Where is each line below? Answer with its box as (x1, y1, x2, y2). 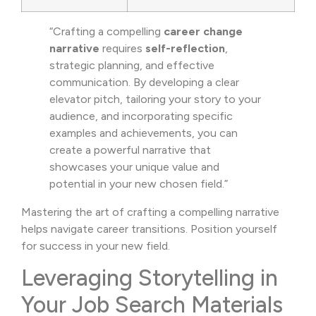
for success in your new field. (21, 238, 170, 253)
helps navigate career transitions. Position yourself (21, 221, 277, 236)
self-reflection (145, 41, 225, 55)
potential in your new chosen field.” (49, 176, 228, 190)
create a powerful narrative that (49, 142, 211, 157)
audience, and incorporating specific (49, 109, 233, 123)
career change (164, 24, 243, 38)
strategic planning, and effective (49, 58, 214, 72)
